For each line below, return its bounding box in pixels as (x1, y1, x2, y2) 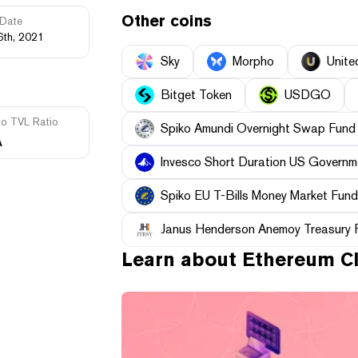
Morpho (233, 54, 274, 70)
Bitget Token (161, 87, 232, 103)
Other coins (121, 11, 212, 31)
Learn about (121, 248, 242, 271)
